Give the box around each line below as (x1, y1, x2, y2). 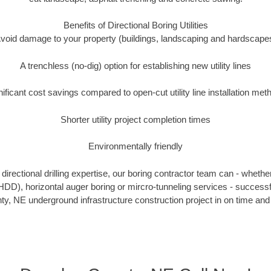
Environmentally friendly (88, 141, 183, 152)
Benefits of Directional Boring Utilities (63, 20, 208, 31)
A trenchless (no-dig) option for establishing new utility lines (20, 60, 251, 71)
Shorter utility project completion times (60, 114, 211, 125)
